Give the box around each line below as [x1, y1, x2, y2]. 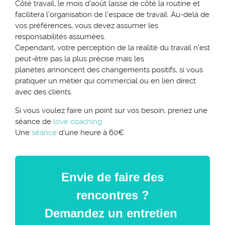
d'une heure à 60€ [57, 128, 124, 138]
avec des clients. [15, 87, 74, 97]
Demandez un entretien [44, 206, 181, 220]
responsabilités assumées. [15, 32, 105, 42]
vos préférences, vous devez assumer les [15, 21, 158, 31]
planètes [15, 65, 47, 75]
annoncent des [47, 65, 99, 75]
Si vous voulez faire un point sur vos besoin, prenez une [15, 106, 207, 116]
